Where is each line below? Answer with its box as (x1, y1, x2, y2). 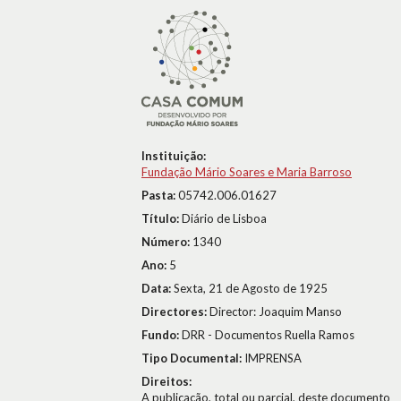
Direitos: (141, 374, 192, 388)
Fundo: (141, 328, 182, 342)
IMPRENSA (244, 351, 302, 365)
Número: (141, 235, 192, 249)
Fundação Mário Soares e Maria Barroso (141, 165, 352, 179)
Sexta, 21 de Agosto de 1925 (174, 281, 328, 295)
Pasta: (141, 188, 178, 202)
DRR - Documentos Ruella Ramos (182, 328, 354, 342)
